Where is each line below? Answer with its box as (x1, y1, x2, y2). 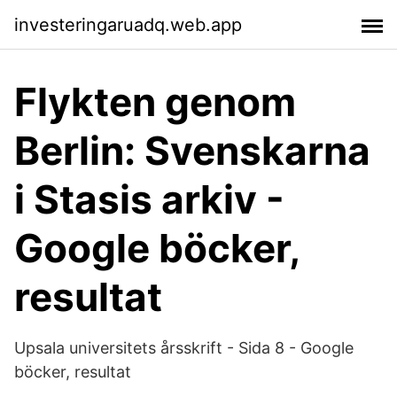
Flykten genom (14, 78, 296, 126)
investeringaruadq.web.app (14, 13, 242, 35)
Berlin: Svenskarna (14, 127, 370, 175)
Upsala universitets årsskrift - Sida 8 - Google (14, 339, 354, 357)
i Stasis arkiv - (14, 175, 284, 223)
